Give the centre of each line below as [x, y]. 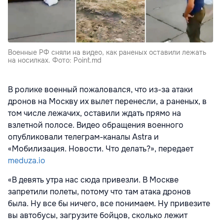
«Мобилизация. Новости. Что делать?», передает [101, 149]
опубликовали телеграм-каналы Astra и [83, 137]
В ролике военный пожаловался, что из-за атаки [100, 90]
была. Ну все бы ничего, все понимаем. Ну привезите [109, 204]
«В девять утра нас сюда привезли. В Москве [93, 180]
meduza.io [27, 161]
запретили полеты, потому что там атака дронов [99, 192]
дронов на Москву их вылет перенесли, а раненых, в [107, 102]
